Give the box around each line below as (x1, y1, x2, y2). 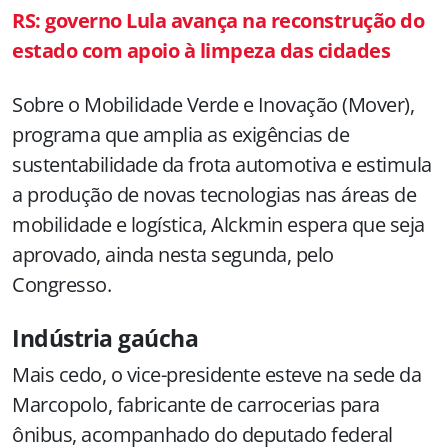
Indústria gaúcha (12, 321, 198, 354)
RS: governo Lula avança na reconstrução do (12, 6, 424, 34)
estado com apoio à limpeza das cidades (12, 36, 390, 64)
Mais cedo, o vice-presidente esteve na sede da (12, 360, 421, 388)
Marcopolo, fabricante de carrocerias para (12, 390, 380, 418)
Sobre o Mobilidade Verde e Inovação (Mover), (12, 90, 414, 118)
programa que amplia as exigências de (12, 120, 349, 148)
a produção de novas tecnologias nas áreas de (12, 180, 416, 208)
